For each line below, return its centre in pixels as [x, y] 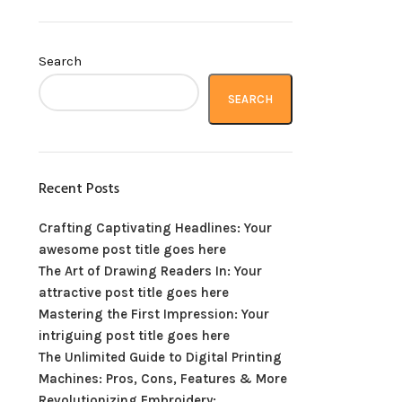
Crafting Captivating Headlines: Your [155, 228]
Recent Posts [79, 189]
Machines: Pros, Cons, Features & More [162, 379]
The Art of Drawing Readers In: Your [150, 271]
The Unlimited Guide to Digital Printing [160, 357]
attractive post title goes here [133, 293]
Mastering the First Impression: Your [153, 314]
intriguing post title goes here [134, 336]
